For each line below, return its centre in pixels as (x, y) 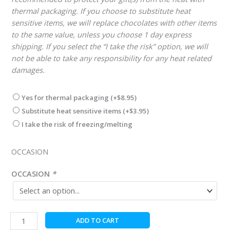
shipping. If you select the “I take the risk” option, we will (110, 46)
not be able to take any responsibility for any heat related (111, 58)
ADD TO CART (97, 220)
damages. (28, 70)
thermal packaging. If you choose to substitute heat (101, 11)
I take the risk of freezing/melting (77, 124)
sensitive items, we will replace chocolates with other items (114, 23)
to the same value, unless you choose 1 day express (101, 35)
